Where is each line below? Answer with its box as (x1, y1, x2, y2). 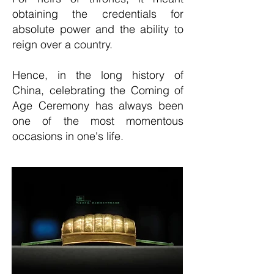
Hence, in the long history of (12, 68, 183, 82)
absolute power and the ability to (12, 22, 183, 36)
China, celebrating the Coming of (12, 83, 183, 97)
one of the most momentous (12, 114, 183, 128)
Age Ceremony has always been (12, 98, 183, 113)
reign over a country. (12, 37, 113, 51)
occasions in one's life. (12, 129, 124, 143)
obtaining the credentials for (12, 7, 183, 21)
